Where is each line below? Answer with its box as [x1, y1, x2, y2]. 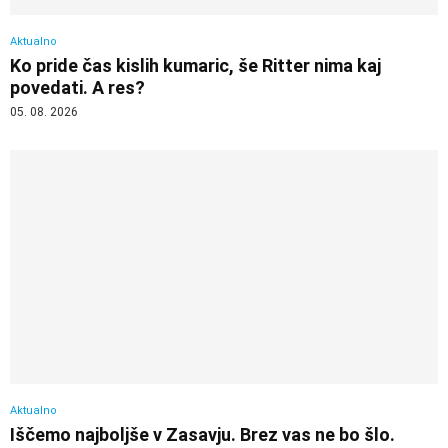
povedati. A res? [10, 76, 145, 98]
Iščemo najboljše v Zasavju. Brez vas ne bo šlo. [10, 424, 395, 446]
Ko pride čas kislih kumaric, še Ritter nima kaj [10, 54, 381, 76]
